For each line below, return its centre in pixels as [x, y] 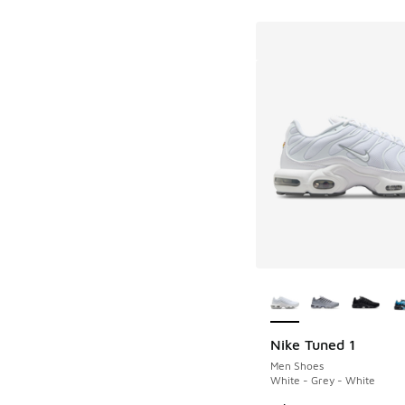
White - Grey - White [322, 381]
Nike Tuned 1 [312, 345]
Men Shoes [297, 366]
